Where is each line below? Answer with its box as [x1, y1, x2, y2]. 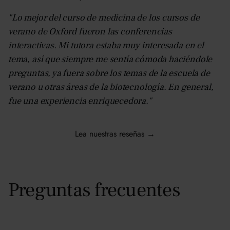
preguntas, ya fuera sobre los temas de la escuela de [8, 67, 210, 79]
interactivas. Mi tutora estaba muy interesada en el [8, 39, 204, 51]
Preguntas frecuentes [8, 177, 180, 203]
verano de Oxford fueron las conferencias [8, 25, 172, 37]
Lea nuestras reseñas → [75, 127, 155, 140]
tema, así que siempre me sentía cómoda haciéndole [8, 53, 213, 65]
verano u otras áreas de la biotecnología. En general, [8, 81, 214, 93]
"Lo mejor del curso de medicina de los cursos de [8, 11, 200, 24]
